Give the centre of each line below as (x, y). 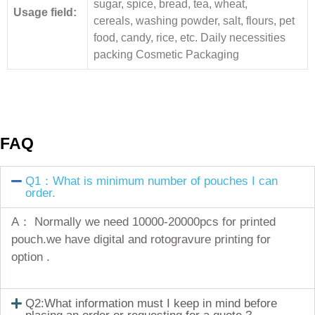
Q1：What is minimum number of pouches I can (152, 181)
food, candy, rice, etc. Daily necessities (189, 37)
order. (41, 193)
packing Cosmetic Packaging (166, 54)
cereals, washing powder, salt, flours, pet (194, 20)
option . (31, 257)
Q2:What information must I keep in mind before (152, 304)
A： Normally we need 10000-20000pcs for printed (143, 221)
